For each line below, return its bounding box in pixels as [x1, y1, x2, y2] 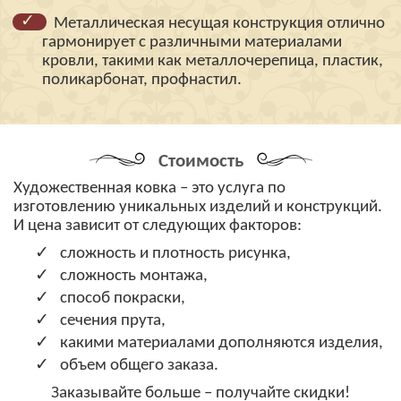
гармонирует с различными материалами [42, 34, 342, 51]
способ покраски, [60, 290, 185, 307]
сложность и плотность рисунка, [60, 245, 291, 262]
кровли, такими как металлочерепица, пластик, [42, 53, 383, 70]
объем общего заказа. [60, 357, 218, 374]
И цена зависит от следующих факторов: [13, 218, 302, 235]
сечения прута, [60, 312, 166, 329]
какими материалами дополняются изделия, [60, 335, 383, 352]
